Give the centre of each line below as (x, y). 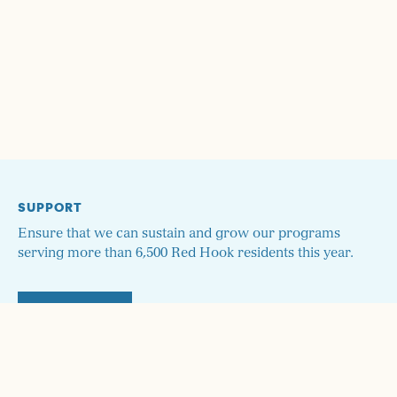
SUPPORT (50, 206)
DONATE (75, 313)
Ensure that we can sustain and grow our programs (179, 234)
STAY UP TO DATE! (79, 378)
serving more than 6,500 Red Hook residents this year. (186, 253)
